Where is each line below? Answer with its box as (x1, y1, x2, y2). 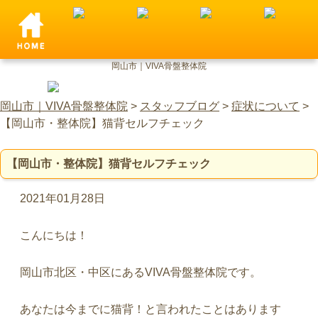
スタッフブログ (140, 100, 219, 112)
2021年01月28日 (20, 192, 105, 204)
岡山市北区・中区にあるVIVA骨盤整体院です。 (20, 266, 261, 278)
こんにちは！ (20, 229, 88, 241)
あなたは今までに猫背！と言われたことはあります (20, 303, 281, 315)
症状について (231, 100, 300, 112)
